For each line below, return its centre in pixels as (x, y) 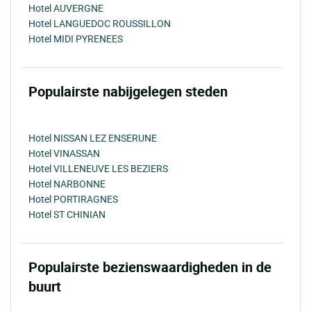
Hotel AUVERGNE (66, 8)
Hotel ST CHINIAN (67, 215)
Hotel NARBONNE (67, 184)
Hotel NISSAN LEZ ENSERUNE (93, 138)
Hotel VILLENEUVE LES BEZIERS (98, 169)
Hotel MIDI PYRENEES (76, 39)
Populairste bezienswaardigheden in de (150, 267)
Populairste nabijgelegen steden (128, 92)
